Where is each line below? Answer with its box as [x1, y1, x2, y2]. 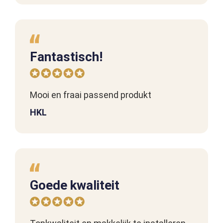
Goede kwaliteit [30, 178, 119, 193]
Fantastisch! [30, 49, 103, 64]
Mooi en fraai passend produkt [30, 89, 151, 100]
